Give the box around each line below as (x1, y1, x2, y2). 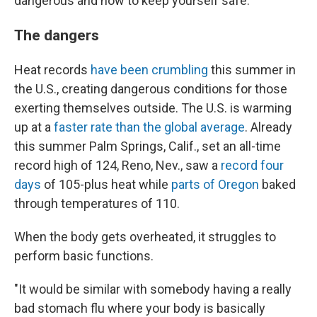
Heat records (14, 62, 91, 77)
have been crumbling (91, 62, 208, 77)
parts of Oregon (171, 177, 259, 192)
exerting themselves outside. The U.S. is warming (14, 100, 292, 115)
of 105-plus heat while (41, 177, 171, 192)
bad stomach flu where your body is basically (14, 301, 265, 316)
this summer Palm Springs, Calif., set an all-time (14, 139, 281, 154)
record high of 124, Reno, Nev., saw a (14, 158, 221, 173)
